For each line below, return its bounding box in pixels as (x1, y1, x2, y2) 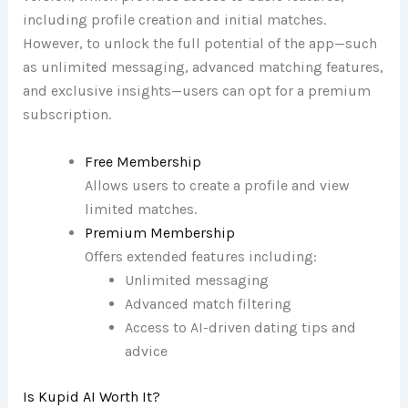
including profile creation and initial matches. (22, 11, 326, 29)
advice (124, 342, 168, 360)
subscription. (22, 106, 111, 124)
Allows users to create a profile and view (84, 176, 350, 194)
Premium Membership (84, 223, 235, 241)
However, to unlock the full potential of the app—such (22, 35, 377, 53)
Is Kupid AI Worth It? (22, 387, 160, 405)
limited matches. (84, 199, 197, 218)
